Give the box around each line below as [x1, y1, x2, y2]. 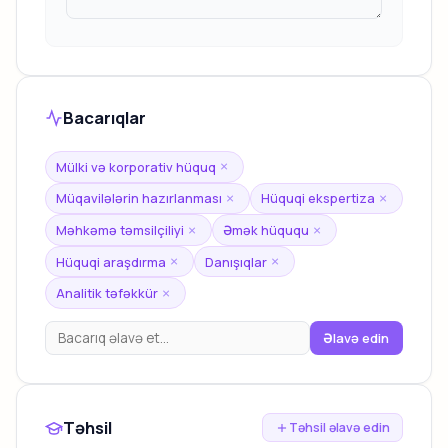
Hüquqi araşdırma [56, 252, 167, 271]
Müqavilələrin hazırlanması [56, 189, 223, 208]
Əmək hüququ [223, 221, 310, 240]
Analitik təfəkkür [56, 284, 159, 303]
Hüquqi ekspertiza [261, 189, 376, 208]
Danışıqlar [205, 252, 268, 271]
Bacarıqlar [63, 106, 146, 130]
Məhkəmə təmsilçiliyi [56, 221, 185, 240]
